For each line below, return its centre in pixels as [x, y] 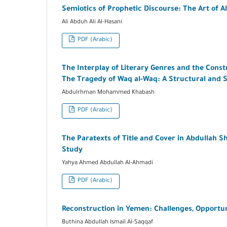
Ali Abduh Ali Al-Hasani [92, 22]
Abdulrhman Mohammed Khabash [108, 93]
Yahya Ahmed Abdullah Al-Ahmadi [107, 163]
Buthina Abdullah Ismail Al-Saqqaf [107, 222]
